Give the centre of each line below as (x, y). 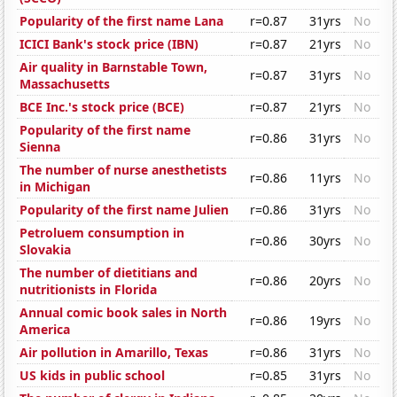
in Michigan (55, 187)
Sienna (40, 147)
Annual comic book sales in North (124, 313)
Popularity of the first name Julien (125, 210)
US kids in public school (93, 376)
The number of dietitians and (109, 273)
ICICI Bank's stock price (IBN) (109, 44)
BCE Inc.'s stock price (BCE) (102, 107)
